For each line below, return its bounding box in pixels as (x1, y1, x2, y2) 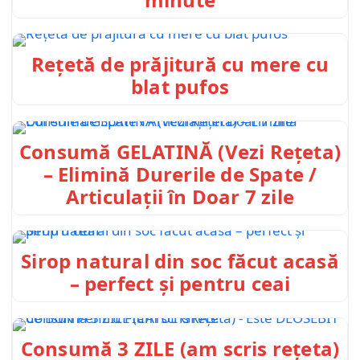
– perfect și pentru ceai (69, 270, 291, 297)
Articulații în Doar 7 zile (65, 182, 295, 210)
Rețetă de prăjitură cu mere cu (31, 51, 329, 78)
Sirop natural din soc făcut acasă (21, 247, 339, 275)
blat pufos (131, 73, 229, 100)
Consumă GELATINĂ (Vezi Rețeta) (19, 137, 342, 165)
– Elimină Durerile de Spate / (43, 160, 317, 187)
